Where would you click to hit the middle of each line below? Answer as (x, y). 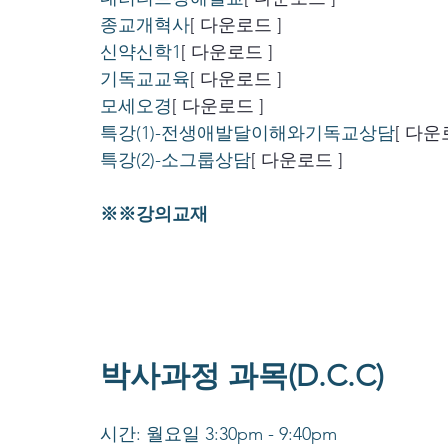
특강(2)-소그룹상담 (175, 160)
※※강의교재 (154, 214)
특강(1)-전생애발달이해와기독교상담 (247, 133)
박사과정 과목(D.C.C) (242, 376)
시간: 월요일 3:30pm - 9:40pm (218, 434)
